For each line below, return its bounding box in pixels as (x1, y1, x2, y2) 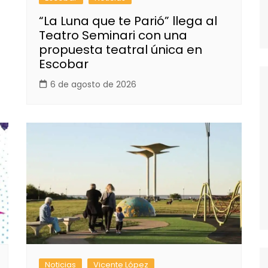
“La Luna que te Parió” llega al (39, 13, 217, 30)
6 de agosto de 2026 (50, 78, 136, 91)
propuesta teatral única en (39, 41, 202, 59)
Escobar (39, 56, 89, 73)
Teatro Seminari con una (39, 27, 187, 44)
